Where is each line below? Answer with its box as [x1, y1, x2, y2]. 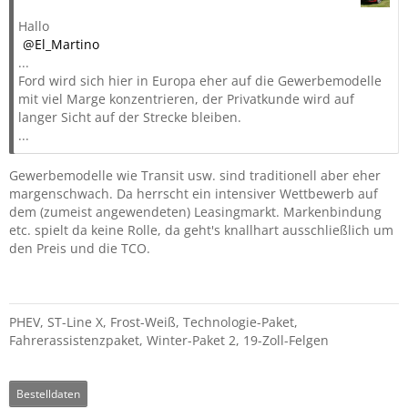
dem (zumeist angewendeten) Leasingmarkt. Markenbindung [9, 203, 382, 220]
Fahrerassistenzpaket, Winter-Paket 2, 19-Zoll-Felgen [9, 331, 329, 349]
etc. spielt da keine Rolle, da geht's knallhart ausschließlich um [9, 221, 393, 239]
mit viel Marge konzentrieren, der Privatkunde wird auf [18, 90, 354, 107]
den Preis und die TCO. [9, 240, 150, 257]
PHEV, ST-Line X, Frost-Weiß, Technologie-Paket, [9, 313, 298, 331]
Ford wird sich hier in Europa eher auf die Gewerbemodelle [18, 72, 382, 89]
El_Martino [35, 36, 99, 53]
